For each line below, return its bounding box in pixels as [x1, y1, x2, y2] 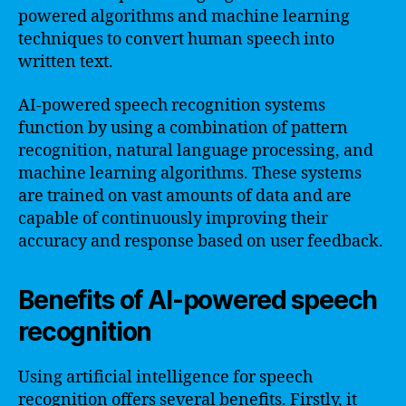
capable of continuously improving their [18, 208, 328, 229]
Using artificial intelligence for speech [18, 366, 313, 388]
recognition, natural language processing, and [18, 140, 373, 161]
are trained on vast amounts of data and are [18, 185, 352, 207]
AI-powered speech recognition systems [18, 94, 325, 116]
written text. [18, 52, 113, 72]
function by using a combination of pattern [18, 117, 348, 139]
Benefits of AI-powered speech [18, 284, 378, 315]
